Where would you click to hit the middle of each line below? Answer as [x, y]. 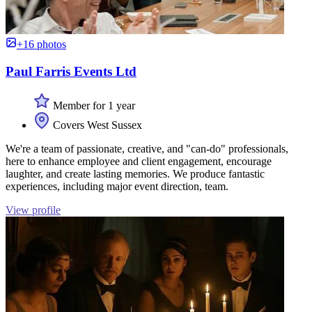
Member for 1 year [93, 105]
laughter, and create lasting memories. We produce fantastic [135, 173]
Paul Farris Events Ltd [71, 72]
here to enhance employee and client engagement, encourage [139, 161]
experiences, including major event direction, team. [117, 186]
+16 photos [41, 45]
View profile [33, 210]
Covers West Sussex [96, 125]
